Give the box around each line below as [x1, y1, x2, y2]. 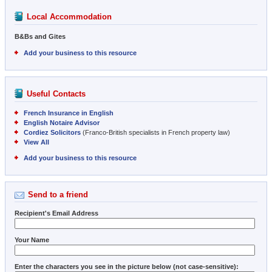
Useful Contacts [27, 89, 86, 98]
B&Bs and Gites [15, 33, 66, 41]
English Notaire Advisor [24, 118, 100, 126]
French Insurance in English [24, 109, 114, 117]
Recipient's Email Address [15, 209, 98, 217]
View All [24, 138, 49, 146]
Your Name [15, 236, 49, 243]
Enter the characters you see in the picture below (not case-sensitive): [15, 262, 239, 270]
